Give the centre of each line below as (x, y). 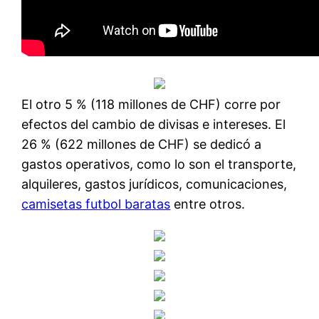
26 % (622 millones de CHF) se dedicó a (142, 144)
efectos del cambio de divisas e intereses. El (154, 124)
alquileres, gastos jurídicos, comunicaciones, (155, 184)
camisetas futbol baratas (96, 204)
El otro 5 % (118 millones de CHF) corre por (151, 104)
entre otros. (208, 204)
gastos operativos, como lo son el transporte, (159, 164)
